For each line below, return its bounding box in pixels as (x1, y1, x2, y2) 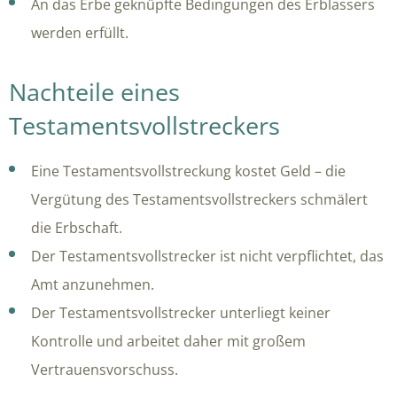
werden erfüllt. (31, 22, 128, 43)
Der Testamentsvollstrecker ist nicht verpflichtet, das (31, 245, 384, 266)
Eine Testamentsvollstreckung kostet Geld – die (31, 160, 346, 181)
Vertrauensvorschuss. (31, 359, 178, 379)
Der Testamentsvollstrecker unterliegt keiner (31, 302, 331, 323)
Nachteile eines (9, 74, 180, 108)
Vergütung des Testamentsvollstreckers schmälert (31, 189, 368, 209)
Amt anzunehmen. (31, 274, 154, 294)
